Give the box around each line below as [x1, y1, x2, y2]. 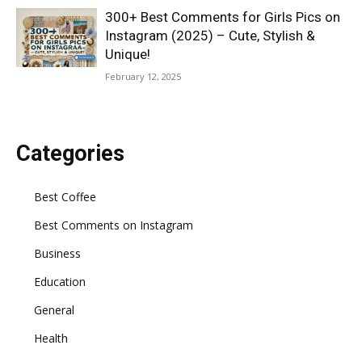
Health [34, 330, 68, 346]
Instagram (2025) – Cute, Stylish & [105, 27, 315, 44]
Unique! [105, 46, 150, 62]
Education [34, 274, 86, 289]
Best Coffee [34, 189, 96, 204]
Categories [16, 141, 124, 166]
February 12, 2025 [105, 70, 181, 82]
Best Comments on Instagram [34, 217, 193, 233]
